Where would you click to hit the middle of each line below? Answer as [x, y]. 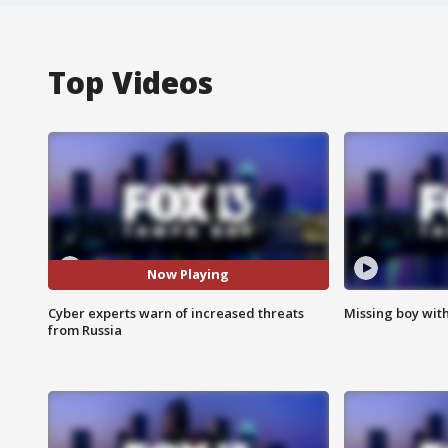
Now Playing [188, 274]
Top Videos [130, 82]
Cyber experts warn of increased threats [176, 312]
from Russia [85, 329]
